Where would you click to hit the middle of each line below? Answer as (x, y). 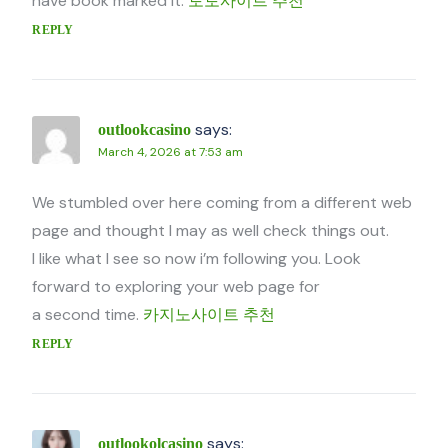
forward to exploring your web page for (176, 287)
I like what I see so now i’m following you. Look (197, 259)
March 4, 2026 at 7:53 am (171, 152)
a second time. (88, 315)
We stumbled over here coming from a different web (222, 203)
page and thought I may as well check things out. (211, 231)
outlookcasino (145, 130)
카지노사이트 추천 (209, 315)
